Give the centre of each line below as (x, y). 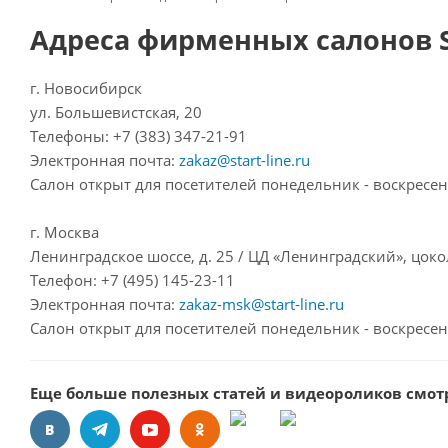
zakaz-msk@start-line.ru (261, 304)
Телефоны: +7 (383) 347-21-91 (138, 136)
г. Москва (64, 232)
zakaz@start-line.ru (244, 160)
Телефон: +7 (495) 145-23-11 (132, 280)
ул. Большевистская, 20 (116, 112)
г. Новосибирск (86, 88)
